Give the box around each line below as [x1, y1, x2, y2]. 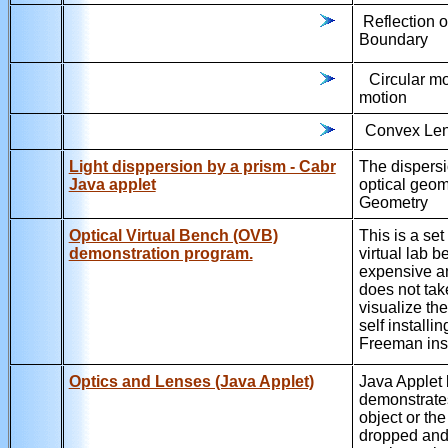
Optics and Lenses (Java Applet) [68, 372, 314, 390]
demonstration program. [68, 244, 253, 262]
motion [358, 88, 407, 106]
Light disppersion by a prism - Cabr [68, 157, 336, 175]
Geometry [358, 193, 428, 211]
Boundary [358, 30, 428, 48]
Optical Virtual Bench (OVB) [68, 226, 278, 244]
